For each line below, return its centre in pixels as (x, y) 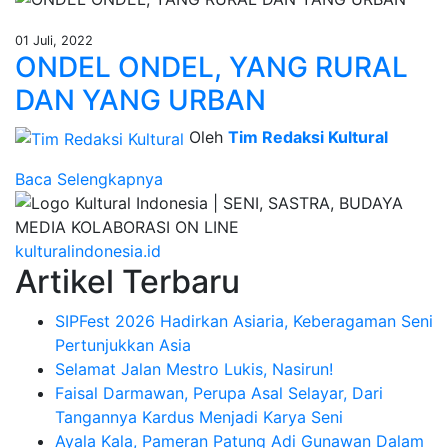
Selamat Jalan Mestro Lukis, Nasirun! (194, 368)
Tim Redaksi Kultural (308, 137)
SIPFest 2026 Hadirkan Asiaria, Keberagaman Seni (244, 320)
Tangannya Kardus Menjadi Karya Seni (199, 416)
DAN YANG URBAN (140, 100)
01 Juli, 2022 (54, 41)
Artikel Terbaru (127, 281)
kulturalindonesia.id (88, 250)
